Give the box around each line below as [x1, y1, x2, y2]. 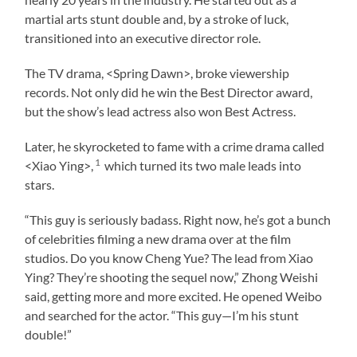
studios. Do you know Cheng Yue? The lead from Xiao [25, 249, 314, 265]
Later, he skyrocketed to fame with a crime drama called [25, 138, 325, 154]
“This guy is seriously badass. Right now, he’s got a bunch [25, 211, 331, 227]
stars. [25, 176, 55, 192]
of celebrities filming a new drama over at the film [25, 230, 292, 246]
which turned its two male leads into [102, 157, 302, 173]
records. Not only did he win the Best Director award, [25, 84, 313, 100]
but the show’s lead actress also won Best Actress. [25, 103, 296, 119]
